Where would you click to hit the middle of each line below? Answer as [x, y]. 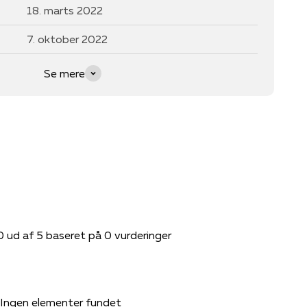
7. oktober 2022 [67, 39]
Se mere [64, 73]
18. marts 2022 [65, 10]
